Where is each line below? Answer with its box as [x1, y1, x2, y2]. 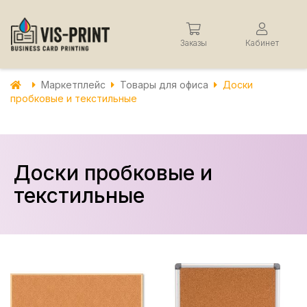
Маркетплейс [41, 79, 106, 90]
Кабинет [245, 37, 279, 48]
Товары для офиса [120, 79, 208, 90]
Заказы [180, 37, 207, 48]
